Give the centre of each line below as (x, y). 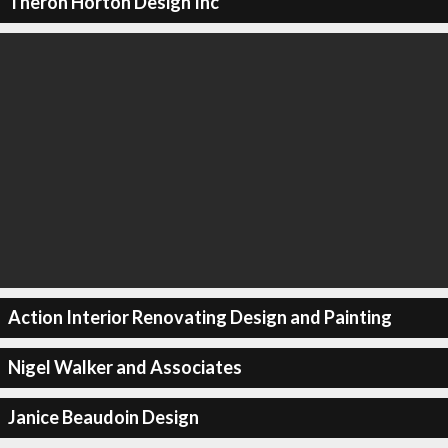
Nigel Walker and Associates (124, 367)
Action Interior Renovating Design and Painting (199, 317)
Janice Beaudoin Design (103, 417)
